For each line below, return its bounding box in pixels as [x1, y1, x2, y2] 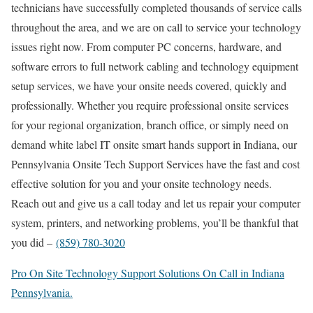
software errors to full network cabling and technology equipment [11, 58, 298, 73]
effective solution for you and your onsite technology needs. [11, 175, 272, 191]
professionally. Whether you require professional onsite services [11, 97, 289, 112]
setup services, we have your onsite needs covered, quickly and [11, 78, 286, 93]
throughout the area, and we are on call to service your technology [11, 19, 301, 34]
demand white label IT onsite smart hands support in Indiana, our [11, 136, 297, 152]
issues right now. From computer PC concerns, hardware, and [11, 38, 282, 54]
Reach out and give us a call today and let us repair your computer [11, 195, 300, 210]
